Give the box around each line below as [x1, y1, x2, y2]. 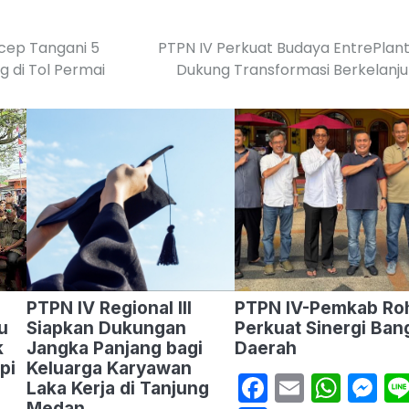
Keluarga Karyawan [26, 358, 192, 380]
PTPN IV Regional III [26, 298, 192, 320]
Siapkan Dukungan [26, 318, 186, 340]
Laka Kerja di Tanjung [26, 378, 209, 400]
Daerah [234, 338, 297, 360]
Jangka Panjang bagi [26, 338, 203, 360]
